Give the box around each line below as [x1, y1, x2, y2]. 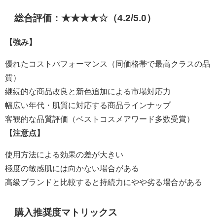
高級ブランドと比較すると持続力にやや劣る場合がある [5, 178, 202, 186]
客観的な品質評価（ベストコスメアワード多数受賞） [5, 115, 194, 123]
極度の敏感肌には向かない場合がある [5, 164, 139, 173]
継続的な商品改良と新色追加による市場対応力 [5, 87, 171, 96]
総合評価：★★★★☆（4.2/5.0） [14, 13, 156, 23]
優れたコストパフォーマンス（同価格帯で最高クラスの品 [5, 60, 210, 68]
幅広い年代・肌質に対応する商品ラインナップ [5, 101, 171, 110]
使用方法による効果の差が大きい [5, 150, 123, 159]
